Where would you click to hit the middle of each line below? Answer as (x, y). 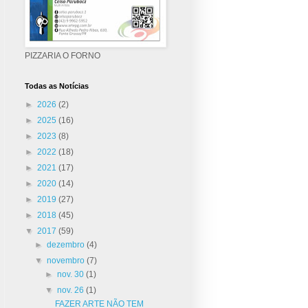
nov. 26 (71, 290)
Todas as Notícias (57, 86)
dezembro (67, 244)
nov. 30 (71, 274)
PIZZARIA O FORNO (63, 55)
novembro (67, 260)
